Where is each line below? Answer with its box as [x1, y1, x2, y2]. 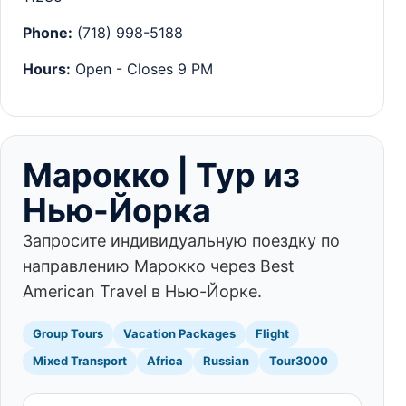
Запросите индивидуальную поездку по [23, 230, 340, 250]
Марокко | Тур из [23, 154, 300, 195]
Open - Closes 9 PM [71, 59, 213, 78]
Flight [256, 326, 289, 342]
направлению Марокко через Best [23, 256, 295, 275]
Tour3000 [269, 353, 328, 369]
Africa [147, 353, 183, 369]
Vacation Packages [123, 326, 236, 342]
